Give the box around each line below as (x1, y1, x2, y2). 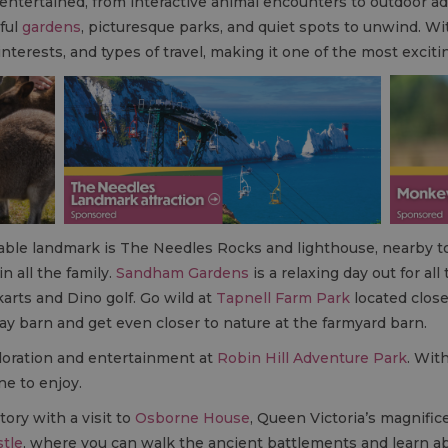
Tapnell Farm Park (216, 289, 350, 308)
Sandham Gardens (116, 264, 249, 283)
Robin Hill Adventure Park (217, 349, 407, 368)
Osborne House (135, 409, 250, 428)
